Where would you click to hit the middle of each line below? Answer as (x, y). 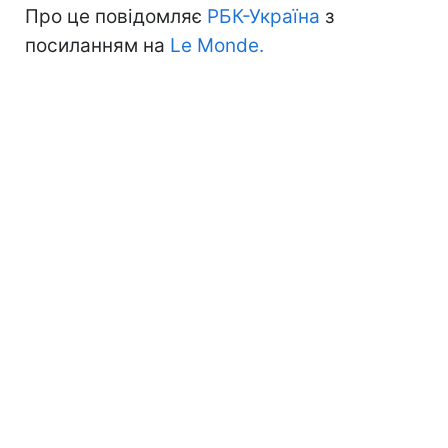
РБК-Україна (263, 17)
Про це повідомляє (116, 17)
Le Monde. (217, 46)
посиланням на (97, 46)
